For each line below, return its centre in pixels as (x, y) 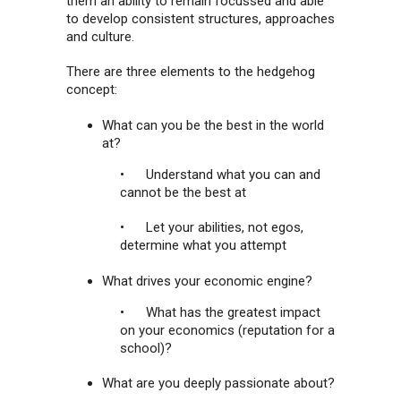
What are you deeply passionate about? (218, 383)
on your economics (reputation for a (227, 330)
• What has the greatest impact (220, 312)
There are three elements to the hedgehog (191, 72)
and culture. (100, 36)
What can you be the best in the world (213, 125)
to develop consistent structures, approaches (200, 18)
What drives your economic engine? (207, 281)
